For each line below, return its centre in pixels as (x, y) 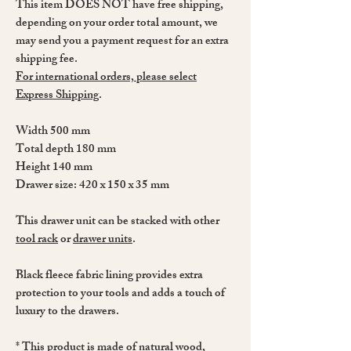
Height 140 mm (55, 168)
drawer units (103, 240)
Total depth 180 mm (66, 150)
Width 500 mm (53, 132)
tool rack (37, 240)
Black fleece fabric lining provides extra (109, 276)
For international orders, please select (106, 78)
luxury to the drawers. (67, 312)
